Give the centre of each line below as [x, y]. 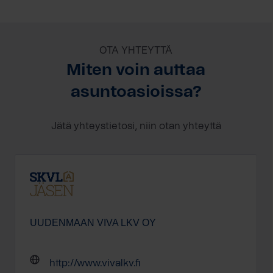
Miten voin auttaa [136, 70]
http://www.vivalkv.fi [95, 263]
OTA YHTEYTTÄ [136, 50]
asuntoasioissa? [136, 92]
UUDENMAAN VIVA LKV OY [93, 222]
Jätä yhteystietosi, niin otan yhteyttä [136, 126]
